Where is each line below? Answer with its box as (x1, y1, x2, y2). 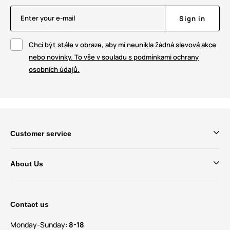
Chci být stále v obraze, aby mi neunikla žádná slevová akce (29, 40, 216, 50)
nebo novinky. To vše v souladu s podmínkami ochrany (29, 52, 199, 62)
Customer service (10, 129, 71, 138)
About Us (10, 160, 43, 168)
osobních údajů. (29, 65, 80, 74)
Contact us (10, 200, 49, 209)
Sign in (179, 14, 205, 24)
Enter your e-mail (21, 13, 75, 23)
